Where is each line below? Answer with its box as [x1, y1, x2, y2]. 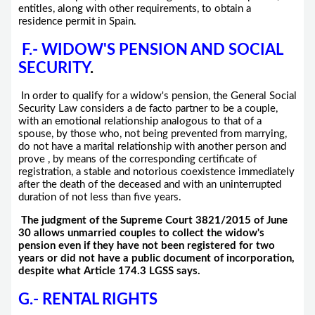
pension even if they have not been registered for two [18, 240, 275, 251]
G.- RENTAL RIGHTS [18, 292, 157, 308]
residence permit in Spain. [18, 16, 136, 27]
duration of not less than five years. [18, 192, 181, 203]
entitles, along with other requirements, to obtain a [18, 4, 251, 15]
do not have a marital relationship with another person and [18, 141, 286, 153]
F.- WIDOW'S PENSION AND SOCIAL [21, 42, 283, 58]
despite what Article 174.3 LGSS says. [18, 265, 200, 276]
